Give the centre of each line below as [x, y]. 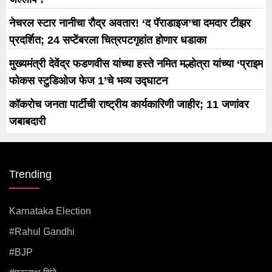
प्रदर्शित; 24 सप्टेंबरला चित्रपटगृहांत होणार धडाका [108, 40]
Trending [30, 174]
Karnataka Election [50, 211]
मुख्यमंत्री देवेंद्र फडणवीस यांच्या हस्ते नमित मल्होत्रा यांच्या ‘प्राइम [136, 63]
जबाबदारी [27, 121]
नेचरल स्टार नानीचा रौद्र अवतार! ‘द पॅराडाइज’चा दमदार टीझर [130, 23]
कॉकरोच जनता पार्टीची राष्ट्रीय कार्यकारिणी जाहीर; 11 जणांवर [129, 104]
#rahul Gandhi [42, 231]
